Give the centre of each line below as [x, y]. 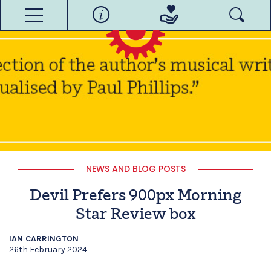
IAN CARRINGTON [44, 239]
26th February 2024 [48, 250]
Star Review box [135, 215]
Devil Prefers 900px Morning [135, 196]
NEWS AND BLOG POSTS [135, 169]
